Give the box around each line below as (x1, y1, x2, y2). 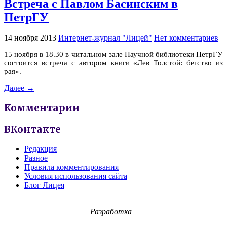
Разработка (90, 207, 132, 216)
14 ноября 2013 (4, 33, 56, 43)
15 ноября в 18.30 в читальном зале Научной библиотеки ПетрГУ (4, 50, 223, 59)
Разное (24, 154, 48, 163)
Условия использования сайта (24, 172, 127, 181)
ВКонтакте (4, 123, 61, 135)
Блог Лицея (24, 181, 64, 190)
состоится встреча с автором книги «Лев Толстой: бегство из (4, 59, 223, 67)
